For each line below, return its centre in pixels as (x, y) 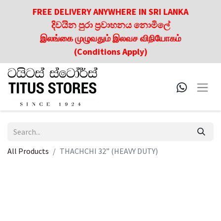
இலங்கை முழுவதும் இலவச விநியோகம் (110, 38)
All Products (28, 151)
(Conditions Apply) (110, 52)
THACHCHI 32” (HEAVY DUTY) (109, 151)
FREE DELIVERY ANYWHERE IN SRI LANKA (110, 12)
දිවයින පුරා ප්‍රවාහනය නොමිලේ (110, 25)
